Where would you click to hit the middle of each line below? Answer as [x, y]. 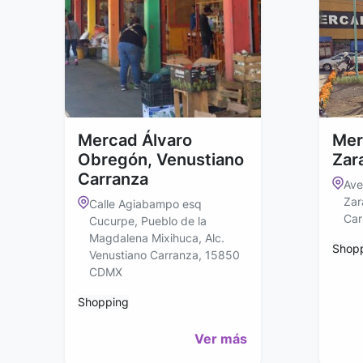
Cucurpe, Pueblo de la [148, 221]
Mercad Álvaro [135, 141]
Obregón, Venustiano [161, 160]
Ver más [221, 339]
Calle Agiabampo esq [145, 204]
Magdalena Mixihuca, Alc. [157, 238]
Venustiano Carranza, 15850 [164, 255]
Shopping [103, 302]
